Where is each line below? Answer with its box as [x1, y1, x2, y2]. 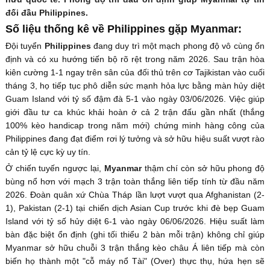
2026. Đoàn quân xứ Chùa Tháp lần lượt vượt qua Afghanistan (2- [5, 189, 265, 199]
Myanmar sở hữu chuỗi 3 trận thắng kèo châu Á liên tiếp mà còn [5, 242, 265, 253]
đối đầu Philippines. [5, 7, 90, 17]
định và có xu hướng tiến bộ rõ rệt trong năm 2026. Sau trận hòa [5, 54, 265, 64]
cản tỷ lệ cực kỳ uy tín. [5, 146, 90, 157]
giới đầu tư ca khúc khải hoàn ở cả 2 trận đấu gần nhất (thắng [5, 107, 265, 117]
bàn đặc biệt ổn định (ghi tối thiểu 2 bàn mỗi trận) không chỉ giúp [5, 229, 265, 239]
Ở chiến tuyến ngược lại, [5, 163, 104, 173]
